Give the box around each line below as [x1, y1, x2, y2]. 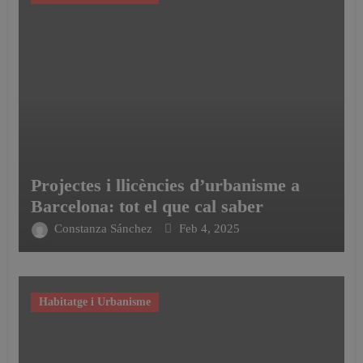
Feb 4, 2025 [178, 222, 240, 236]
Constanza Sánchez [53, 222, 156, 236]
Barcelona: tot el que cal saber [30, 196, 263, 217]
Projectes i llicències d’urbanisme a [30, 175, 300, 196]
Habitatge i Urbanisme [38, 296, 151, 309]
